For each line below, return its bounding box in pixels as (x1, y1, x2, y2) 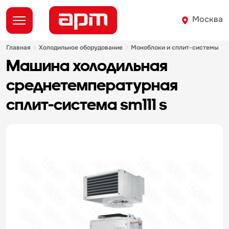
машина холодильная (6, 56, 20, 75)
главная (9, 43, 31, 52)
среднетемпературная (6, 75, 178, 94)
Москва (192, 13, 223, 25)
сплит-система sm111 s (6, 95, 167, 113)
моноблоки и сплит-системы (136, 43, 219, 52)
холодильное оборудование (43, 43, 123, 52)
